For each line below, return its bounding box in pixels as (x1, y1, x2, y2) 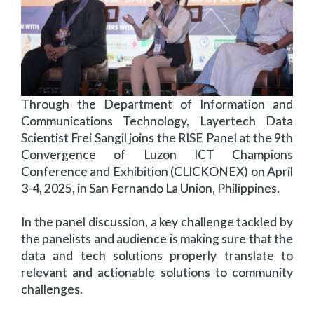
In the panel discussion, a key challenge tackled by (21, 214, 293, 229)
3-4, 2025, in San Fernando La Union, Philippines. (21, 181, 280, 196)
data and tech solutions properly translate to (21, 248, 293, 263)
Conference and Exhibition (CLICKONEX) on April (21, 164, 293, 179)
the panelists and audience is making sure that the (21, 231, 293, 246)
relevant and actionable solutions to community (21, 265, 293, 280)
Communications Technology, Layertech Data (21, 114, 293, 128)
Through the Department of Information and (21, 97, 293, 111)
